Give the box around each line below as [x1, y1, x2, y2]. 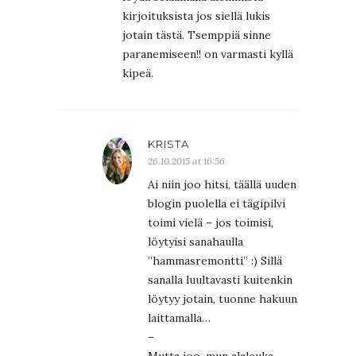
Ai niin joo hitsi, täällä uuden [148, 176, 296, 192]
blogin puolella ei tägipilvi [148, 195, 285, 211]
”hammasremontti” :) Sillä [148, 253, 282, 268]
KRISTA [148, 137, 189, 150]
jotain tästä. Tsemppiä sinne [122, 27, 271, 42]
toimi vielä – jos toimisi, [148, 215, 273, 230]
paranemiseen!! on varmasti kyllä [122, 46, 293, 61]
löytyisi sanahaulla [148, 234, 243, 249]
